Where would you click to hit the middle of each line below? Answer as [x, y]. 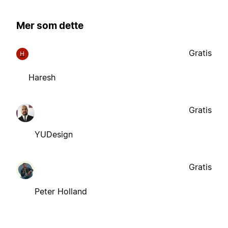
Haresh [42, 77]
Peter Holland [61, 191]
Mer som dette [50, 26]
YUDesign [54, 134]
